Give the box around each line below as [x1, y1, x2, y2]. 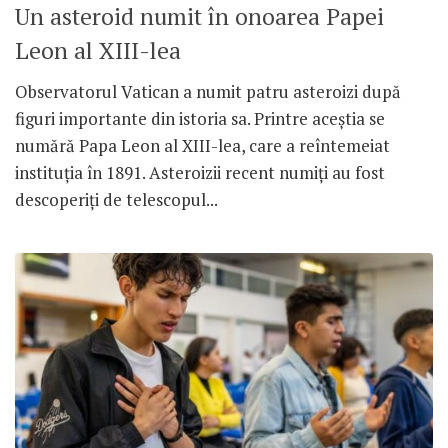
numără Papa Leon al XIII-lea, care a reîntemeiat [15, 134, 390, 158]
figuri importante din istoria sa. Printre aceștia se [15, 107, 385, 131]
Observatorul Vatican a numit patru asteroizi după [15, 80, 401, 104]
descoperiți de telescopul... [15, 188, 218, 212]
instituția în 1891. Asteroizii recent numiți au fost [15, 161, 385, 185]
